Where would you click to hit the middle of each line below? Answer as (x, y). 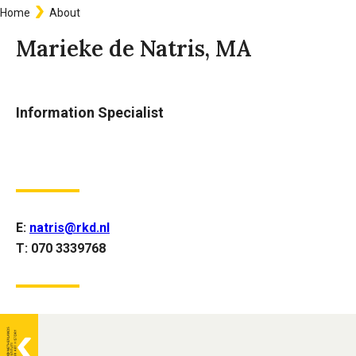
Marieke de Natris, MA (133, 48)
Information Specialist (90, 112)
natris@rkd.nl (70, 228)
